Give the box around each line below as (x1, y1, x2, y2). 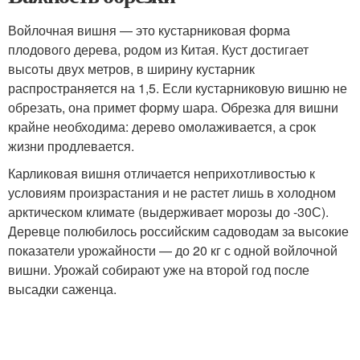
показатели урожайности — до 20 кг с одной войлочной (8, 241, 337, 260)
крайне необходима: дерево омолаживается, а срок (8, 117, 316, 136)
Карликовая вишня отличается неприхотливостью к (8, 164, 315, 182)
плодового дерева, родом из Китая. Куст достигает (8, 40, 309, 59)
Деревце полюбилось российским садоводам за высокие (8, 222, 349, 240)
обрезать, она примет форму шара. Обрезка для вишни (8, 98, 338, 117)
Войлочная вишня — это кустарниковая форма (8, 21, 290, 39)
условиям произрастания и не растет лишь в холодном (8, 183, 336, 202)
